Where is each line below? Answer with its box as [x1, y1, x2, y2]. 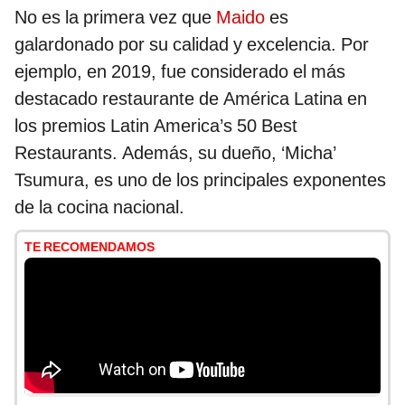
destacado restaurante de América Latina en [14, 88, 367, 110]
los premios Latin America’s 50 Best [14, 115, 297, 137]
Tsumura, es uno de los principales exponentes [14, 169, 386, 192]
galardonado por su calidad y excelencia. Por [14, 33, 369, 56]
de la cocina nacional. [14, 196, 184, 219]
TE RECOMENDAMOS [24, 240, 155, 255]
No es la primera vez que [14, 6, 216, 29]
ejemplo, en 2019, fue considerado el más [14, 61, 345, 83]
